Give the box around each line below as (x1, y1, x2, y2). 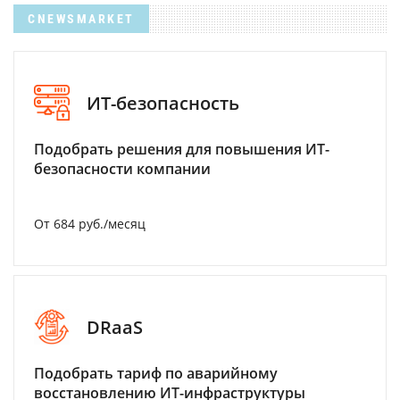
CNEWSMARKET (28, 12, 135, 27)
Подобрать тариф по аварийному (34, 363, 278, 384)
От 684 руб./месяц (34, 215, 146, 233)
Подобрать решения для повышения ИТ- (34, 139, 329, 160)
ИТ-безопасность (87, 90, 239, 115)
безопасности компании (34, 159, 211, 179)
